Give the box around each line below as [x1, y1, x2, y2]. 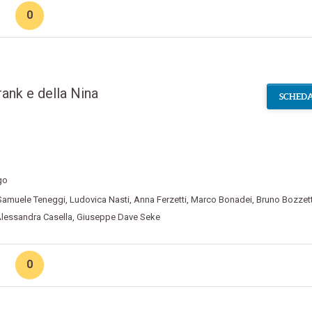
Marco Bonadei [190, 194, 252, 205]
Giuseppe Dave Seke [76, 212, 160, 223]
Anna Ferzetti [133, 194, 187, 205]
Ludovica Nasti [69, 194, 130, 205]
